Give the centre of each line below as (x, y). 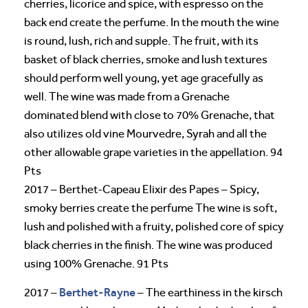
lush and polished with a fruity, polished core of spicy (154, 226)
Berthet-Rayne (97, 292)
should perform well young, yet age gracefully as (144, 78)
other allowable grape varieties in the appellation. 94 (153, 152)
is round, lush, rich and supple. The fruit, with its (141, 41)
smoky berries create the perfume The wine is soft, (151, 208)
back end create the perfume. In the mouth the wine (152, 22)
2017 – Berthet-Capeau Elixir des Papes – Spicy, (142, 189)
